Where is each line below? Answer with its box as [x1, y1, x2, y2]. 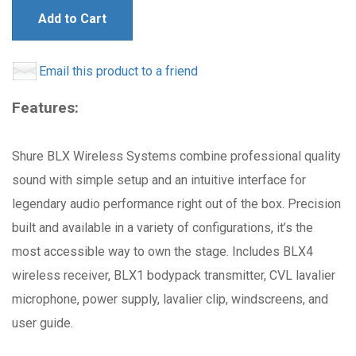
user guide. [12, 315, 73, 331]
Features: [12, 99, 79, 117]
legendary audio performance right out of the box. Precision [12, 196, 341, 211]
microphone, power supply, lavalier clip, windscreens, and [12, 292, 328, 307]
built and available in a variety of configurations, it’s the [12, 220, 313, 235]
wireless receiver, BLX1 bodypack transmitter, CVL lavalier [12, 268, 335, 283]
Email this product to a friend [39, 64, 198, 79]
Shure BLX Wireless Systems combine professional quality [12, 149, 341, 164]
